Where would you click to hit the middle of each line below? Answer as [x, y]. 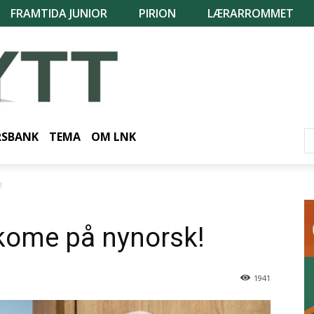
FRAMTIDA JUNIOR [59, 13]
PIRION [157, 13]
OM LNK [114, 136]
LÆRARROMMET [251, 13]
